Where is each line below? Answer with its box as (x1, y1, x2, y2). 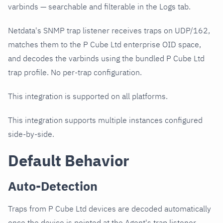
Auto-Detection (8, 178, 98, 195)
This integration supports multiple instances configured (8, 115, 203, 125)
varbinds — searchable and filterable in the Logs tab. (8, 1, 191, 12)
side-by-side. (8, 129, 54, 139)
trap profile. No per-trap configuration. (8, 67, 142, 78)
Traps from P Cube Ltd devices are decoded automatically (8, 204, 211, 214)
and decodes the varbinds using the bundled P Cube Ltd (8, 53, 205, 64)
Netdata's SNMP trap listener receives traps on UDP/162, (8, 25, 210, 36)
